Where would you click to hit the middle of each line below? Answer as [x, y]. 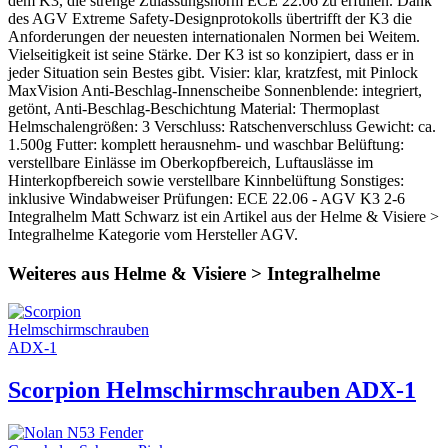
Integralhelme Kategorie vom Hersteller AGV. [153, 234]
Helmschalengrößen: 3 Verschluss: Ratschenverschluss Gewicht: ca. [222, 126]
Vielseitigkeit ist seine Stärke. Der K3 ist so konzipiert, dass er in [211, 54]
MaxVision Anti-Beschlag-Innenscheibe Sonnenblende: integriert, [215, 90]
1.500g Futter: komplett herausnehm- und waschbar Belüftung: [206, 144]
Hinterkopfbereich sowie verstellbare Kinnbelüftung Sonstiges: [206, 180]
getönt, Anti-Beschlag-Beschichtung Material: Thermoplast [193, 108]
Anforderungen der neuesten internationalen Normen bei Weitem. [214, 36]
